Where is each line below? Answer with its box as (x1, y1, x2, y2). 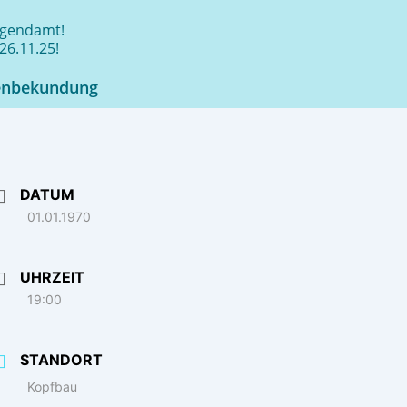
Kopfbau (27, 378, 78, 394)
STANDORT (20, 350, 104, 369)
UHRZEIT (20, 267, 85, 286)
